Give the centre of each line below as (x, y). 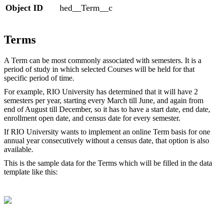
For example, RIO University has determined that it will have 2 (101, 92)
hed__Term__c (86, 8)
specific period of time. (39, 78)
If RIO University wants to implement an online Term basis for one (107, 132)
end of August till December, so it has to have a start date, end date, (107, 109)
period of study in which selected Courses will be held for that (99, 69)
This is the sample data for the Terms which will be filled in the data (108, 163)
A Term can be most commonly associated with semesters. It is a (103, 61)
